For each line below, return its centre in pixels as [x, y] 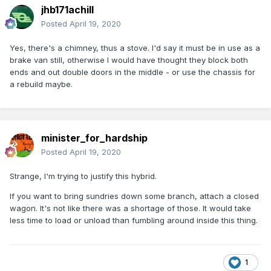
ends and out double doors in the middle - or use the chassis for [132, 72]
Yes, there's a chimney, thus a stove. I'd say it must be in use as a [135, 48]
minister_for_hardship [94, 138]
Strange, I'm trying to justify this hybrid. [84, 176]
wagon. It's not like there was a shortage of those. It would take [130, 208]
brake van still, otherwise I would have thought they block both [129, 60]
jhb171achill [67, 10]
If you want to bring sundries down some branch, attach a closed [134, 196]
